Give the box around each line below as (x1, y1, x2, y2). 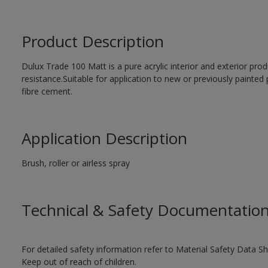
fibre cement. (21, 86, 72, 97)
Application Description (21, 127, 187, 149)
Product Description (21, 31, 164, 52)
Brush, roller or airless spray (21, 157, 130, 169)
